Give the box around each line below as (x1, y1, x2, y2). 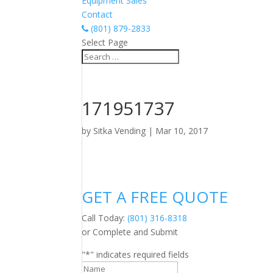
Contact (82, 9, 113, 20)
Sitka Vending (93, 125, 146, 136)
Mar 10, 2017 (155, 125, 208, 136)
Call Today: (82, 212, 128, 224)
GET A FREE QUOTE (82, 186, 229, 208)
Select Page (82, 37, 129, 48)
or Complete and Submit (82, 226, 179, 238)
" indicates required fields (90, 249, 190, 260)
